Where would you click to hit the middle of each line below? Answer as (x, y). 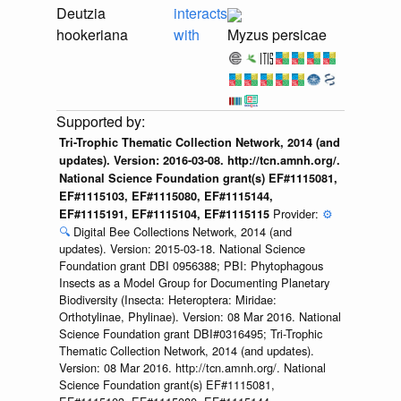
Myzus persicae (277, 35)
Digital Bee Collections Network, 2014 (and (182, 232)
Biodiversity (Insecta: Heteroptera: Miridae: (167, 300)
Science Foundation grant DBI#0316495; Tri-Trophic (190, 334)
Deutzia (81, 13)
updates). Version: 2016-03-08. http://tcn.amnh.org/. (199, 161)
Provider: (297, 214)
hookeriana (92, 35)
